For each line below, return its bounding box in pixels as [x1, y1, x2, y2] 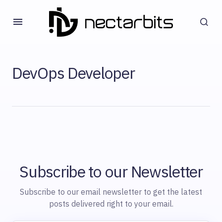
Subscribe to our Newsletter [19, 161, 203, 182]
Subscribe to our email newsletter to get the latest [20, 187, 202, 197]
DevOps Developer [12, 62, 135, 83]
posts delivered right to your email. [49, 199, 173, 209]
